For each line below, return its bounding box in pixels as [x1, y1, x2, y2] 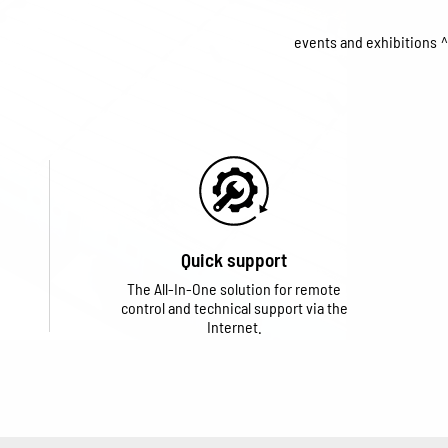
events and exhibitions [294, 32, 437, 51]
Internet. [206, 317, 262, 336]
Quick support [181, 248, 288, 271]
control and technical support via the [120, 298, 348, 317]
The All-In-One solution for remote [127, 279, 342, 298]
